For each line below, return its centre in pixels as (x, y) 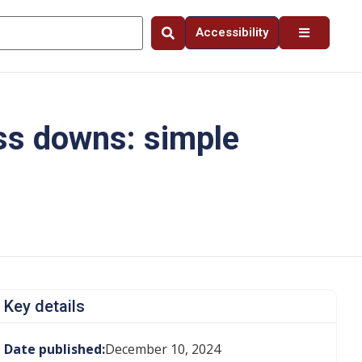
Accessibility (232, 32)
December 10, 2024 (163, 349)
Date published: (55, 349)
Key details (44, 306)
